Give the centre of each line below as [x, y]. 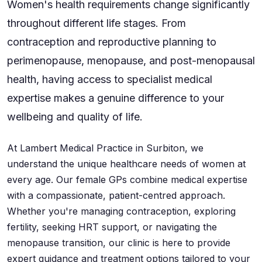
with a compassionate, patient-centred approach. [116, 195]
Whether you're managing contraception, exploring [121, 211]
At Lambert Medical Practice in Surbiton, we [105, 148]
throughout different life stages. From [96, 23]
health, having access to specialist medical [110, 79]
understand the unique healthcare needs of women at [126, 164]
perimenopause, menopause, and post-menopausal [131, 61]
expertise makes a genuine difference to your [116, 98]
